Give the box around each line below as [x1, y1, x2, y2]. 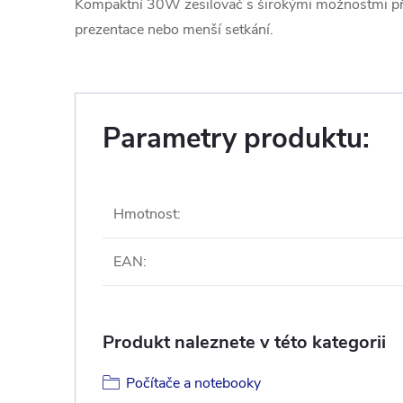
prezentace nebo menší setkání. [75, 20, 273, 40]
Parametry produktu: [103, 120, 370, 157]
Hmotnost [113, 204, 177, 224]
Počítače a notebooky [126, 373, 261, 393]
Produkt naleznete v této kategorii [103, 330, 386, 354]
